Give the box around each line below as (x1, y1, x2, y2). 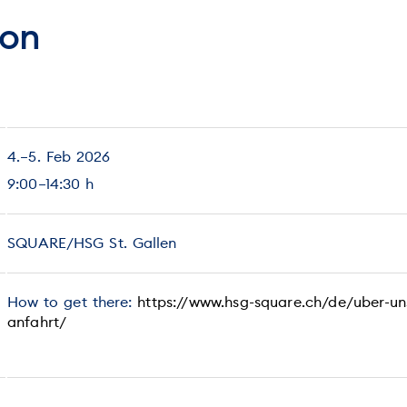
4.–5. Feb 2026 (7, 147, 111, 165)
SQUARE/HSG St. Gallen (7, 233, 177, 252)
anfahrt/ (7, 313, 67, 331)
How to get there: (7, 293, 138, 311)
